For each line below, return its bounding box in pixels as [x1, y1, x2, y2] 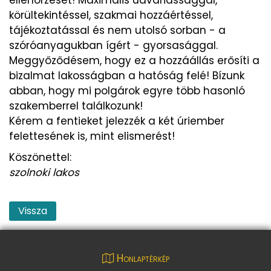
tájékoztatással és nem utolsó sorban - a [9, 22, 226, 38]
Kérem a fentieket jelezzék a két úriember [9, 113, 224, 128]
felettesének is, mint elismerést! [9, 128, 175, 143]
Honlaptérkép [113, 251, 169, 266]
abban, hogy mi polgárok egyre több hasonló [9, 83, 245, 98]
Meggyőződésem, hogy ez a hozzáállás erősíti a [9, 53, 260, 68]
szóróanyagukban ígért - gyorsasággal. [9, 38, 218, 53]
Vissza [18, 203, 47, 218]
